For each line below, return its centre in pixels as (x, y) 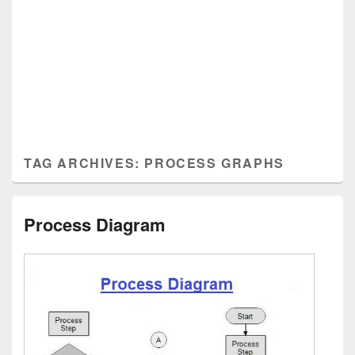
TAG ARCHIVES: (84, 163)
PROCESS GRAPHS (214, 163)
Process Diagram (95, 224)
